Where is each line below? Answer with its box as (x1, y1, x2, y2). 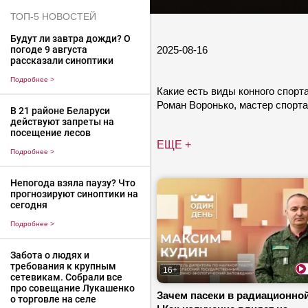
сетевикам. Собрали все (10, 271, 122, 283)
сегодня (10, 199, 47, 210)
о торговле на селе (10, 293, 98, 305)
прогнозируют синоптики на (10, 188, 138, 199)
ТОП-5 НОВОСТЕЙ (10, 11, 96, 23)
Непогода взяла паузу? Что (10, 177, 135, 188)
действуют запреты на (10, 116, 114, 128)
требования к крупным (10, 260, 116, 272)
